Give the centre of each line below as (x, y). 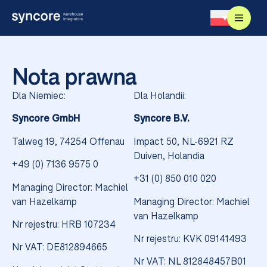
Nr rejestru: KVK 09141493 (190, 238)
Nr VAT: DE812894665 (60, 247)
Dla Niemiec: (39, 95)
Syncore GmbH (46, 118)
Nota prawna (74, 77)
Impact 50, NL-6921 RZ (184, 141)
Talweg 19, (36, 141)
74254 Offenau (92, 141)
